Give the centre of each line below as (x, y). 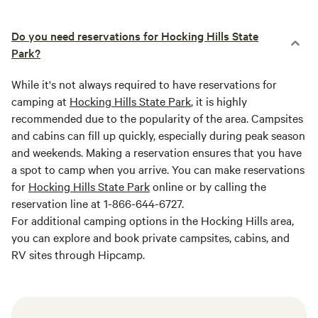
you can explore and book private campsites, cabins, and (150, 237)
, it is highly (219, 101)
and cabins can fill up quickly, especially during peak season (158, 135)
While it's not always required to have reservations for (144, 84)
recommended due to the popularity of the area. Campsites (157, 118)
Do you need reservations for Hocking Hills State (135, 35)
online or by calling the (208, 186)
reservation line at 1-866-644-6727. (98, 203)
